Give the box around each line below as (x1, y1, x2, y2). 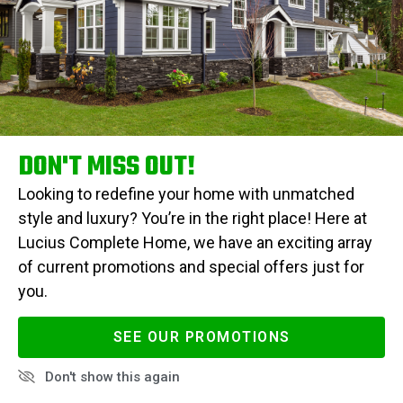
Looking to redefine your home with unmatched (18, 184, 354, 203)
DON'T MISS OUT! (18, 147, 195, 188)
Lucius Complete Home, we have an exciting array (18, 232, 372, 252)
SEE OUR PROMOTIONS (112, 327, 291, 345)
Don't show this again (44, 368, 180, 385)
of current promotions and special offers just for (18, 256, 364, 276)
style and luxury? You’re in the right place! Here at (18, 208, 367, 228)
